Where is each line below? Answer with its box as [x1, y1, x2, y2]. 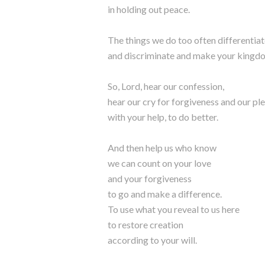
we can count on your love [108, 157, 211, 169]
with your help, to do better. [108, 111, 218, 122]
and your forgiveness [108, 173, 192, 184]
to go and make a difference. [108, 188, 222, 199]
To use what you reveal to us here [108, 203, 240, 215]
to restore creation [108, 219, 183, 230]
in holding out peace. [108, 4, 190, 15]
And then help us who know [108, 142, 216, 153]
